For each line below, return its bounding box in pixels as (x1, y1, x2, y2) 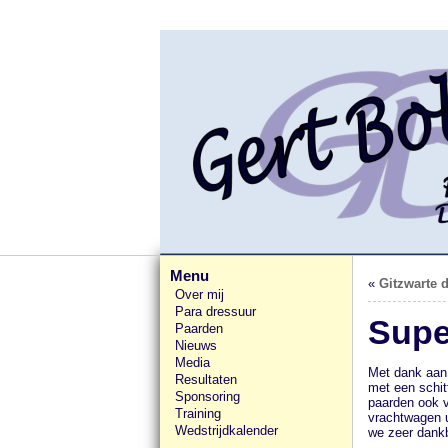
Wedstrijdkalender (175, 423, 278, 438)
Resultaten (175, 372, 237, 387)
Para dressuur (175, 304, 256, 319)
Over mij (175, 287, 224, 302)
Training (175, 406, 221, 421)
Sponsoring (175, 389, 240, 404)
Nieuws (175, 338, 217, 353)
